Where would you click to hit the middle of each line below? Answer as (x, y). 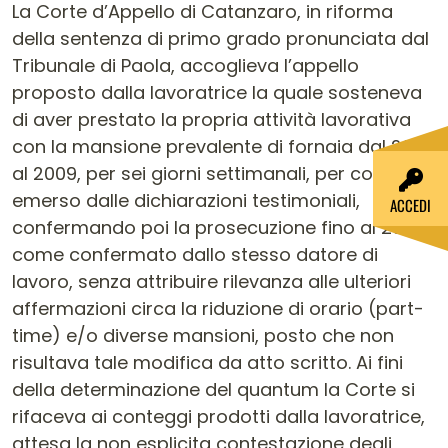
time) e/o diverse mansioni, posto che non (203, 335)
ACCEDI (410, 205)
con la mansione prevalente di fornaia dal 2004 (224, 146)
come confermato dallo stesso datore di (195, 254)
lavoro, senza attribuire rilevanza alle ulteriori (211, 281)
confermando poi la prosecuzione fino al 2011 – (220, 227)
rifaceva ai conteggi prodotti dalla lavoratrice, (218, 416)
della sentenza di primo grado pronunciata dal (220, 38)
